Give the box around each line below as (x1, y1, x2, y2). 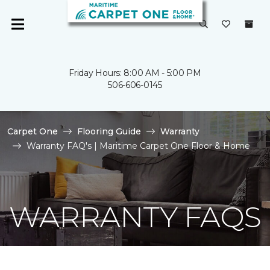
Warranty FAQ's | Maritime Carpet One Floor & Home (27, 140, 250, 151)
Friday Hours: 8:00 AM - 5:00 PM (69, 67, 201, 78)
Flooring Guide (77, 126, 141, 137)
